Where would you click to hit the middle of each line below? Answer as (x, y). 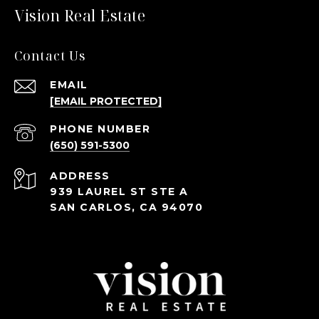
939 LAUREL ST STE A (119, 191)
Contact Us (50, 55)
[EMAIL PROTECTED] (106, 101)
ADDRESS (80, 176)
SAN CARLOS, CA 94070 (126, 207)
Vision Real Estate (80, 15)
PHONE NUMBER (100, 129)
